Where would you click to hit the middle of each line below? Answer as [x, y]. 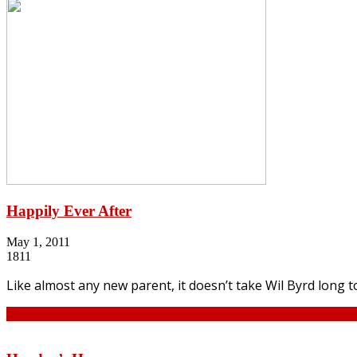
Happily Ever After [69, 211]
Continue [29, 313]
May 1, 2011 [38, 241]
